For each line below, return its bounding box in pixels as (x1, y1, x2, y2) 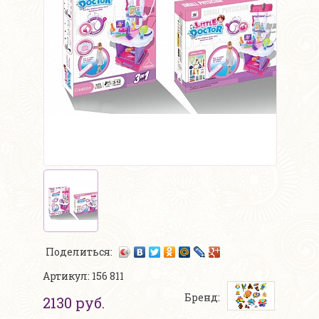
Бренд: (184, 291, 220, 305)
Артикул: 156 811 (43, 269, 124, 283)
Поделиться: (46, 244, 115, 258)
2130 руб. (43, 293, 105, 313)
